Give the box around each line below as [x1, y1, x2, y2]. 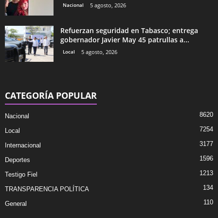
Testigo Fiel [5, 170, 37, 178]
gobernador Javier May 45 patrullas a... [60, 35, 189, 44]
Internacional [5, 141, 41, 149]
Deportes [5, 156, 30, 163]
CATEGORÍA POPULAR [5, 89, 97, 101]
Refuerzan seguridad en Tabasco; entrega [60, 25, 198, 35]
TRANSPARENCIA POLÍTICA [5, 185, 89, 193]
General [5, 200, 27, 207]
